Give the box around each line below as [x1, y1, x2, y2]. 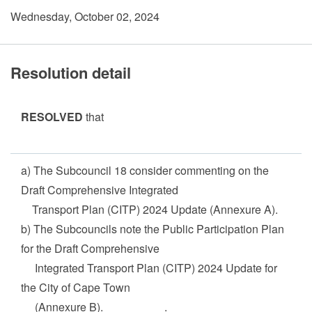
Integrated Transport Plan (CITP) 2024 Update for [21, 260, 277, 276]
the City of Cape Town [21, 279, 130, 295]
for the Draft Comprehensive [21, 240, 168, 256]
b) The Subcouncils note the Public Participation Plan [21, 221, 284, 237]
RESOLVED [21, 109, 86, 125]
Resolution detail [10, 61, 131, 84]
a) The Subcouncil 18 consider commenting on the [21, 162, 269, 178]
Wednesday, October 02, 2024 [10, 8, 159, 24]
